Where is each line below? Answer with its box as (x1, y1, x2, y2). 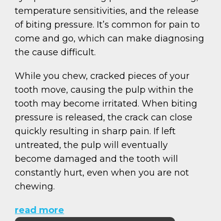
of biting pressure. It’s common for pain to (15, 19, 200, 30)
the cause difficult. (15, 46, 96, 58)
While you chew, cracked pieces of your (15, 70, 189, 81)
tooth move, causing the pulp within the (15, 84, 193, 95)
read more (15, 204, 64, 216)
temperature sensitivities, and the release (15, 5, 199, 16)
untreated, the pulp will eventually (15, 139, 168, 150)
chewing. (15, 181, 55, 192)
